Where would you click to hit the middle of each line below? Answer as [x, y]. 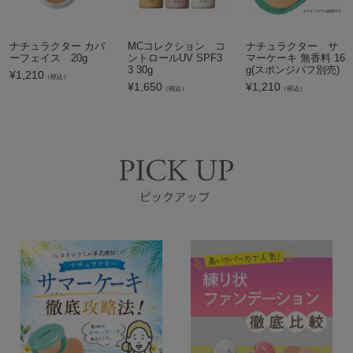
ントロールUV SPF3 [175, 58]
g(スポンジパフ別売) [293, 70]
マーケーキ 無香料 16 [295, 58]
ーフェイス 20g [48, 58]
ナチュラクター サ [292, 46]
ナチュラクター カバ [57, 46]
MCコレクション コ [176, 46]
